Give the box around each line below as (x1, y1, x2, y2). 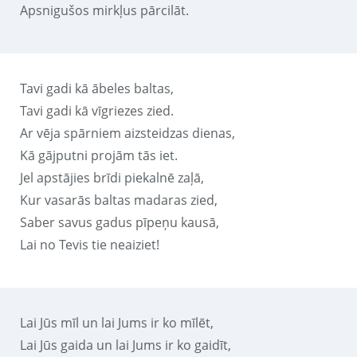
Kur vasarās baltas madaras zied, (20, 190, 218, 209)
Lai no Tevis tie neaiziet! (20, 235, 159, 253)
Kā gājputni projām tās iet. (20, 146, 178, 164)
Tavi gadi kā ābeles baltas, (20, 79, 174, 97)
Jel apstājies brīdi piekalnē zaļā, (20, 168, 204, 186)
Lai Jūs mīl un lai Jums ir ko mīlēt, (20, 313, 214, 331)
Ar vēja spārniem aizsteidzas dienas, (20, 124, 235, 142)
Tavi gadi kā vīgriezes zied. (20, 101, 174, 120)
